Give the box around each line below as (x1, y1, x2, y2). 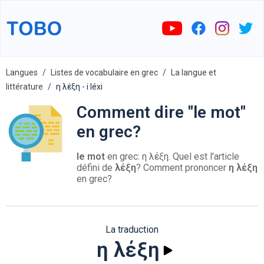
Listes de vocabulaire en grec (51, 68, 158, 77)
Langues (6, 68, 38, 77)
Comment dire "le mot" (77, 103, 246, 122)
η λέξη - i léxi (56, 82, 103, 91)
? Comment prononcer (136, 162, 229, 173)
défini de (77, 162, 115, 173)
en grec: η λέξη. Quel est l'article (105, 151, 239, 162)
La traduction (105, 224, 159, 235)
